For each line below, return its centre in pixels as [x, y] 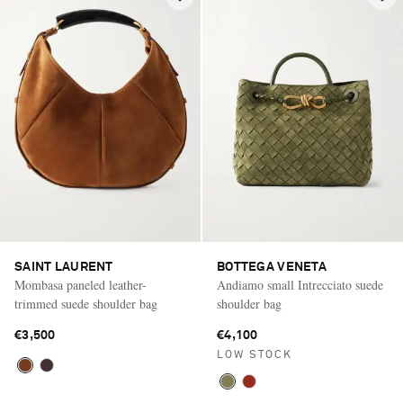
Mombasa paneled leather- [81, 284]
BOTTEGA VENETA [272, 267]
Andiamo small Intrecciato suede [300, 284]
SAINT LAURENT [64, 267]
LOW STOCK [255, 355]
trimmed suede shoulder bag [86, 303]
